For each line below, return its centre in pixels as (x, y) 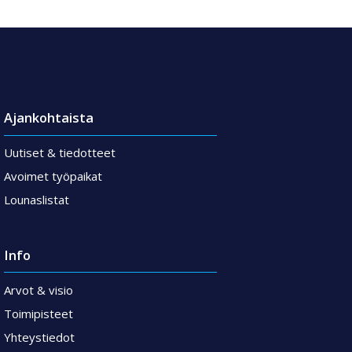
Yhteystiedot (40, 337)
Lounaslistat (37, 200)
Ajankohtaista (49, 117)
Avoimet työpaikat (53, 176)
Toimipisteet (39, 313)
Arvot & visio (39, 290)
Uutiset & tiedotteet (60, 153)
